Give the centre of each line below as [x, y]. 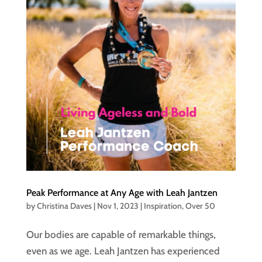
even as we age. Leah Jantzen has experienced [123, 251]
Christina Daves [64, 206]
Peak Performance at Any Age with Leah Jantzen [122, 193]
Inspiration [163, 206]
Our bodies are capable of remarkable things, [121, 235]
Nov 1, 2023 [118, 206]
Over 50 [200, 206]
